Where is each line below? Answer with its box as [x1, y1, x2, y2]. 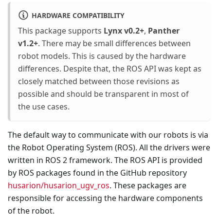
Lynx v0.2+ [104, 25, 144, 36]
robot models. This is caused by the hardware [18, 51, 186, 62]
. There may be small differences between [38, 38, 191, 49]
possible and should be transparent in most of [18, 89, 189, 100]
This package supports [18, 25, 104, 36]
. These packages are [109, 180, 186, 191]
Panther [148, 25, 180, 36]
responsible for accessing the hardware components [8, 193, 203, 204]
